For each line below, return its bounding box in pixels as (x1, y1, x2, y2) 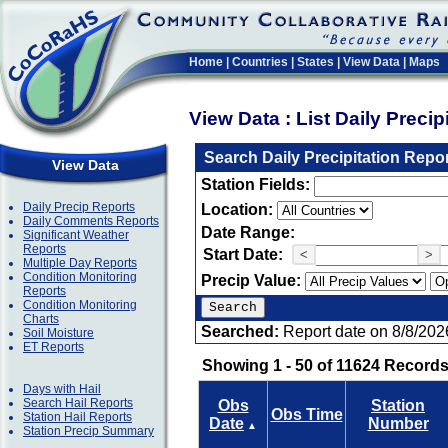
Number (367, 415, 429, 432)
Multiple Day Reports (23, 256, 137, 270)
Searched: (201, 323, 283, 340)
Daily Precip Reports (23, 200, 135, 214)
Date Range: (201, 224, 295, 241)
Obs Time (270, 406, 343, 423)
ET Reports (23, 340, 84, 354)
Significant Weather (23, 228, 129, 242)
